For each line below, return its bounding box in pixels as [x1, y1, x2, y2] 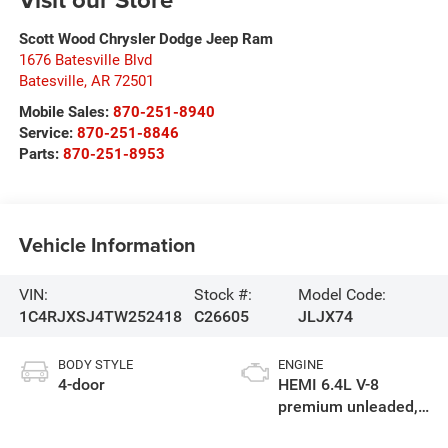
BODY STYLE [57, 356, 133, 372]
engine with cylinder [278, 418, 422, 438]
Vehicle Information [18, 230, 196, 260]
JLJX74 [298, 306, 354, 326]
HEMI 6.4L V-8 [278, 374, 379, 394]
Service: [18, 123, 77, 142]
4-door [57, 374, 105, 394]
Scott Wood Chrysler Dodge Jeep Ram [18, 29, 273, 48]
